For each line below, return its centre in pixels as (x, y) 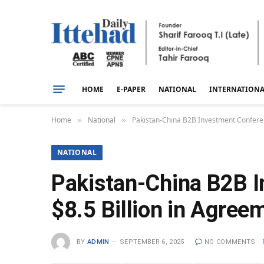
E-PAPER (131, 89)
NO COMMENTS (230, 242)
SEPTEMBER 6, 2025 (152, 242)
